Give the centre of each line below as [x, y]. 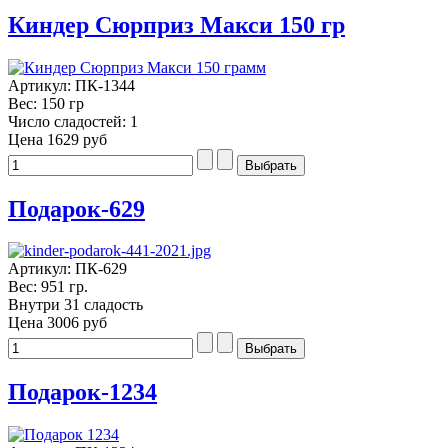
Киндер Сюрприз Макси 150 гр [176, 24]
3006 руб [77, 323]
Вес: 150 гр [46, 103]
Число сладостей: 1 [73, 121]
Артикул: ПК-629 [67, 269]
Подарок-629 [76, 208]
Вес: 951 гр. [48, 287]
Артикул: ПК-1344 [71, 85]
